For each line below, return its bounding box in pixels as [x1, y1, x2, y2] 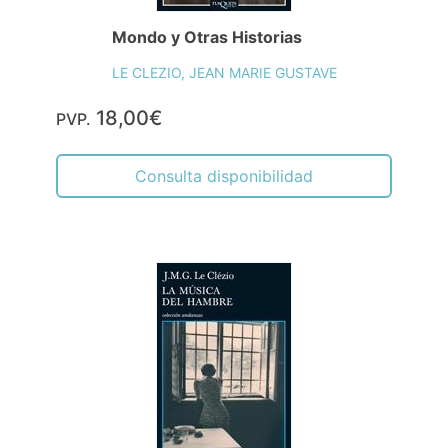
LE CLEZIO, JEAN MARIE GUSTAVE [111, 64, 337, 81]
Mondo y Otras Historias [111, 27, 302, 47]
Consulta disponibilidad [135, 166, 313, 186]
